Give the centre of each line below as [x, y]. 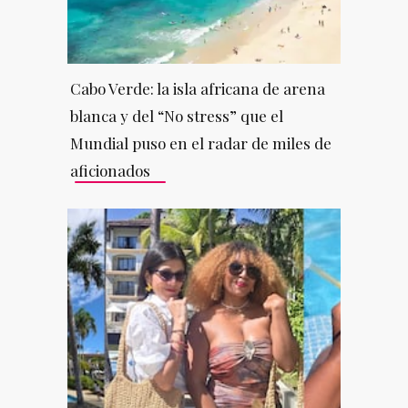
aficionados [110, 170]
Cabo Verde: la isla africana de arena [197, 88]
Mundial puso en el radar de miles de [200, 143]
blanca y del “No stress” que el [176, 115]
